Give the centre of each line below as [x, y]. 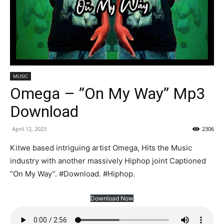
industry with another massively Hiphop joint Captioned [108, 161]
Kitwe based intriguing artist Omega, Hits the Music [101, 148]
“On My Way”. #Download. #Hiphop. [72, 174]
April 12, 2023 [29, 129]
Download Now [112, 198]
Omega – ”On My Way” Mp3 [107, 93]
